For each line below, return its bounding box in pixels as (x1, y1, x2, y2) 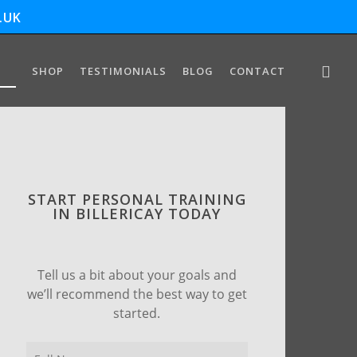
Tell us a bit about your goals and (37, 266, 237, 284)
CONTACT (229, 64, 285, 78)
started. (113, 304, 161, 323)
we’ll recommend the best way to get (26, 285, 247, 304)
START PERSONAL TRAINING (27, 190, 246, 210)
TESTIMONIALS (79, 64, 167, 78)
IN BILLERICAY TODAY (53, 204, 222, 224)
